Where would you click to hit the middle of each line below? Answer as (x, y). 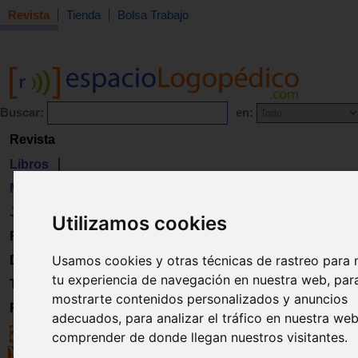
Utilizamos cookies (139, 223)
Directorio (40, 260)
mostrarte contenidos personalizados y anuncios (199, 298)
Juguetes (38, 212)
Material (33, 188)
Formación (42, 236)
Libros (29, 164)
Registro (36, 308)
